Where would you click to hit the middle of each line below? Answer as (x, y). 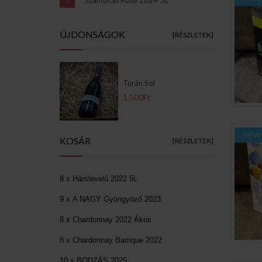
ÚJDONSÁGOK (92, 34)
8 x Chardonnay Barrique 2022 (111, 240)
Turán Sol (139, 83)
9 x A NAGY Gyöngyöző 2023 (110, 199)
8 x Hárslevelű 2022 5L (99, 178)
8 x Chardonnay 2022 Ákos (106, 219)
